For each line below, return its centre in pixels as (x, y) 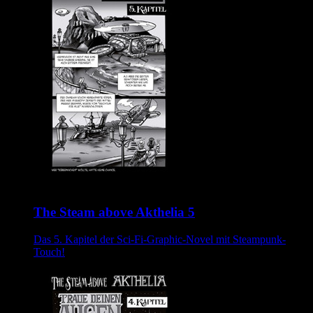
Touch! (49, 252)
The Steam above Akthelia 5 (114, 212)
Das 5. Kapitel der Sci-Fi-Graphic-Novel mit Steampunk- (160, 240)
